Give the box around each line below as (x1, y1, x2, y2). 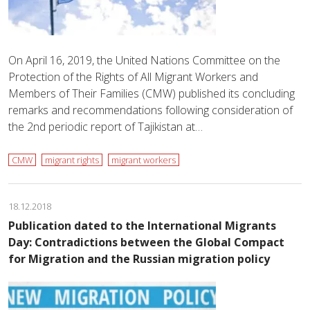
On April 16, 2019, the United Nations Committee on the (8, 52, 280, 68)
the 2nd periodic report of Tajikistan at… (8, 118, 203, 134)
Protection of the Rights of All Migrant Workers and (8, 69, 258, 84)
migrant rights (45, 153, 99, 166)
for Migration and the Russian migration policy (8, 250, 270, 266)
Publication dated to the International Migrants (8, 217, 276, 233)
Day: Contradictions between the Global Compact (8, 234, 284, 250)
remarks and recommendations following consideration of (8, 102, 293, 118)
